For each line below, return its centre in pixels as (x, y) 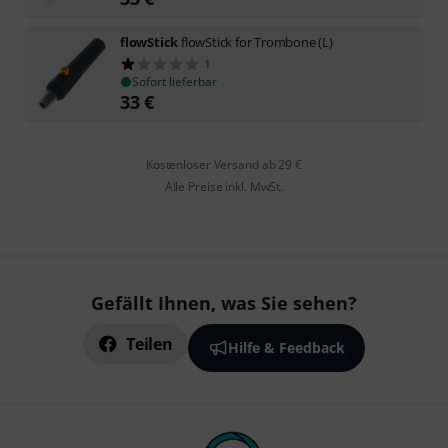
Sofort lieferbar (174, 81)
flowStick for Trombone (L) (257, 41)
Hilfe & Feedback (286, 347)
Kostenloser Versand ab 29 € (223, 164)
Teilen (149, 344)
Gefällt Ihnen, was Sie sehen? (224, 303)
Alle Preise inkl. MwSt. (224, 186)
